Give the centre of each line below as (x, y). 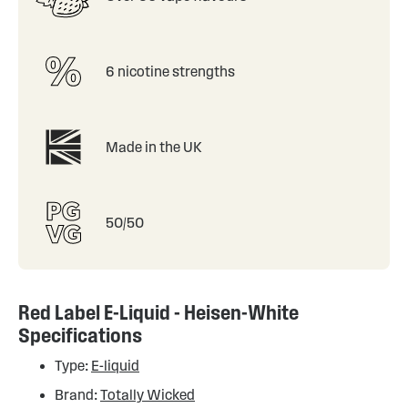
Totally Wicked (148, 395)
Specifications (80, 335)
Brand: (77, 395)
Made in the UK (154, 147)
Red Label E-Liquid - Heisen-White (158, 312)
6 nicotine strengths (171, 71)
